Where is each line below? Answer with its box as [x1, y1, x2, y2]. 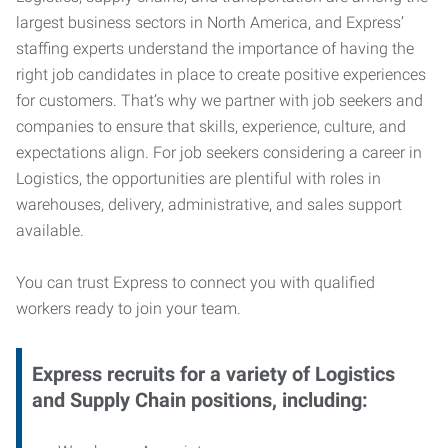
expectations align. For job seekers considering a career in [16, 143, 422, 162]
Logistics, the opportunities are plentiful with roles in [16, 169, 381, 188]
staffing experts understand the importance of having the [16, 39, 414, 58]
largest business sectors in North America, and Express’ [16, 13, 404, 32]
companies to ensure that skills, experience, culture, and [16, 117, 406, 136]
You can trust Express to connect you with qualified [16, 273, 375, 292]
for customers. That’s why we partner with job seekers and [16, 91, 423, 110]
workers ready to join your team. [16, 299, 241, 318]
